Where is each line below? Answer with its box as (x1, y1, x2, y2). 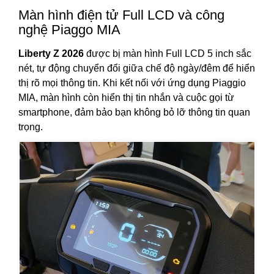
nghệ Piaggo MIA (18, 22, 120, 38)
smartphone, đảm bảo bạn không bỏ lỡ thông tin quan (18, 107, 250, 118)
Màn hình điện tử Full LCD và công (18, 7, 224, 23)
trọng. (18, 122, 43, 133)
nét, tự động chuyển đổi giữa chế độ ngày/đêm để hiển (18, 63, 255, 74)
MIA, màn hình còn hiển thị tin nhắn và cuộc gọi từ (18, 92, 234, 103)
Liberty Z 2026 (18, 48, 84, 59)
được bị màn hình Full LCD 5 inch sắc (84, 48, 251, 59)
